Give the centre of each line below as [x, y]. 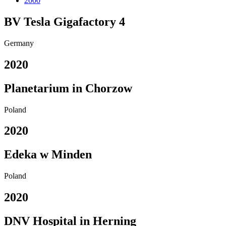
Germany [19, 43]
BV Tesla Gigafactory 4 [65, 21]
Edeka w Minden [48, 155]
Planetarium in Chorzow [68, 88]
